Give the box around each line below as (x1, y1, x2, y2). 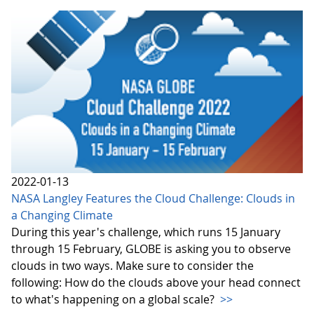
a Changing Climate (11, 207, 113, 224)
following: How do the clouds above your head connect (11, 275, 301, 291)
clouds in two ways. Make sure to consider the (11, 258, 254, 274)
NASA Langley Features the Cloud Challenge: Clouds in (11, 191, 295, 207)
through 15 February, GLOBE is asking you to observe (11, 241, 291, 257)
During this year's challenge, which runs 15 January (11, 224, 280, 240)
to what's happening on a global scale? (11, 292, 217, 308)
